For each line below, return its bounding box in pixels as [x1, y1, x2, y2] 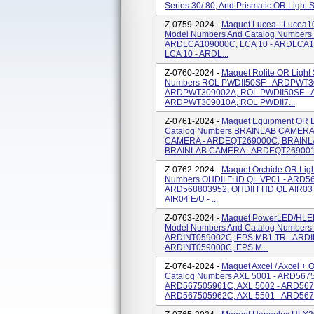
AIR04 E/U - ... [165, 194, 218, 204]
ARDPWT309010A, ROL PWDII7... [165, 97, 295, 107]
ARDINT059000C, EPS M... [165, 243, 268, 252]
